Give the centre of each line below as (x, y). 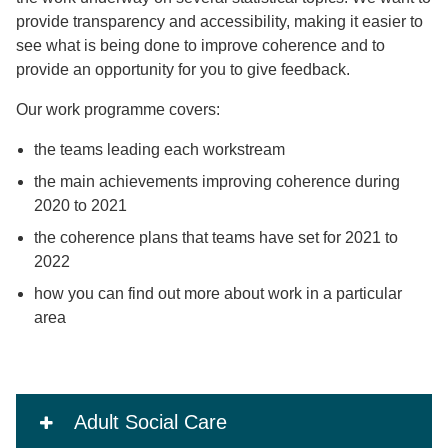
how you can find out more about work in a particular (217, 293)
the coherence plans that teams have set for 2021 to (215, 237)
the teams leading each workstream (159, 149)
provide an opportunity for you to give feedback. (183, 69)
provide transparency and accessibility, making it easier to (219, 21)
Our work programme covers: (118, 109)
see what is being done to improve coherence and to (200, 45)
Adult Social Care (150, 422)
